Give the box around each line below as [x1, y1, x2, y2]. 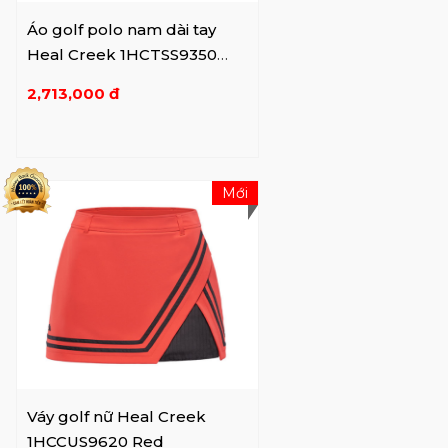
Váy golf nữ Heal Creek [27, 406, 206, 426]
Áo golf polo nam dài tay [27, 19, 216, 39]
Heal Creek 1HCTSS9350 [27, 44, 217, 64]
